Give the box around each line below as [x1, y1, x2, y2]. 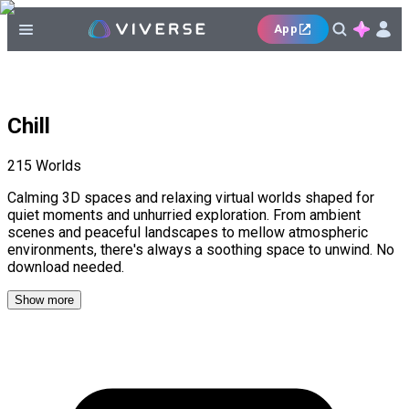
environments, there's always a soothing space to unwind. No [7, 240, 394, 258]
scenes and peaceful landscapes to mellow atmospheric [7, 223, 368, 241]
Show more [15, 292, 74, 307]
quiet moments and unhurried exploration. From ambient [7, 205, 361, 224]
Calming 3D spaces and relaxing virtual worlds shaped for [7, 188, 374, 206]
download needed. [7, 257, 124, 276]
